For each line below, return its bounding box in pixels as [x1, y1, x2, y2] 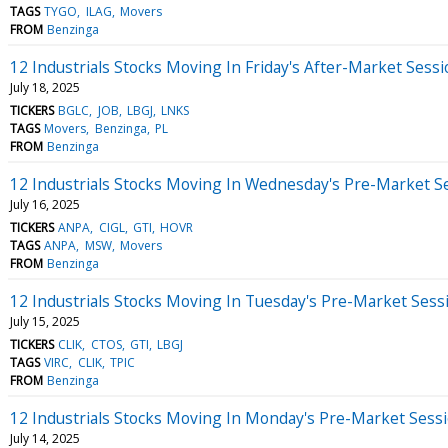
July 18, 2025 [10, 78, 80, 96]
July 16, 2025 [10, 195, 80, 213]
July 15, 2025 [10, 312, 80, 330]
